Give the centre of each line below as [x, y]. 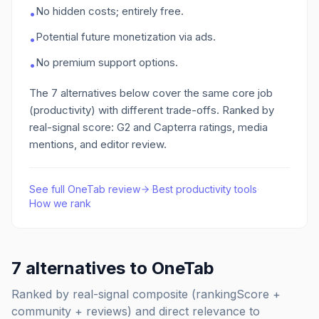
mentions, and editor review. [98, 144]
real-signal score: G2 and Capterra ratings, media [148, 127]
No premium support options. [107, 62]
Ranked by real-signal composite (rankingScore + [146, 294]
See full [48, 189]
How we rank [60, 203]
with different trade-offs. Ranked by [185, 110]
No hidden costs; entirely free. [110, 11]
